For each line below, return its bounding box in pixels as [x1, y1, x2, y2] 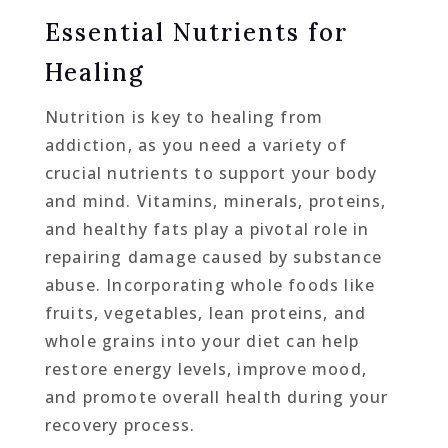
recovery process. [44, 413, 196, 436]
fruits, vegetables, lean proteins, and [44, 301, 367, 324]
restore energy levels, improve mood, [44, 357, 367, 380]
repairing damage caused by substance [44, 245, 382, 268]
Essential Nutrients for [44, 16, 348, 48]
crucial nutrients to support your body [44, 161, 378, 184]
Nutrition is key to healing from [44, 105, 324, 128]
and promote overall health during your [44, 385, 389, 408]
